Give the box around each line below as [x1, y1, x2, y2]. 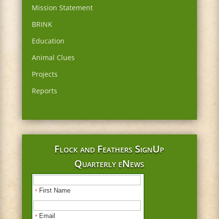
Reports [31, 86, 57, 96]
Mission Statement [31, 3, 93, 13]
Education [31, 36, 65, 46]
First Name [37, 187, 70, 195]
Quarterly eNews [74, 157, 145, 171]
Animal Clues [31, 53, 75, 63]
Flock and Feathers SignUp [54, 142, 165, 156]
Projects [31, 69, 58, 79]
